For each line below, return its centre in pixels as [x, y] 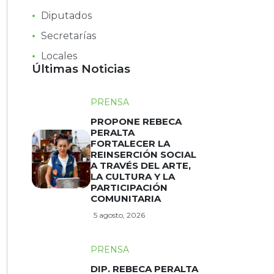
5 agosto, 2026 [119, 215]
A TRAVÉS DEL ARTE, [140, 166]
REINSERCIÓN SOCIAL [143, 155]
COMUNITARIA [125, 199]
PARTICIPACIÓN [129, 188]
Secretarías [68, 36]
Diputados [66, 16]
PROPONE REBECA [136, 122]
